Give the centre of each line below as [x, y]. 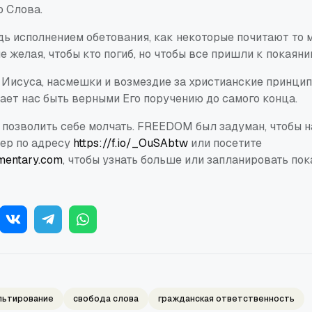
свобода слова [106, 298]
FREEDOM [165, 126]
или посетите [225, 143]
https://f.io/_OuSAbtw [131, 143]
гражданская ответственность [226, 298]
